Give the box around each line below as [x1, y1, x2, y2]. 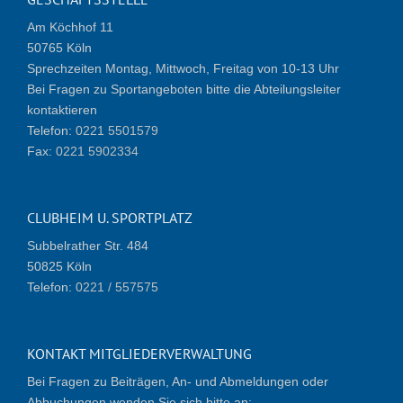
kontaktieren [27, 102, 97, 117]
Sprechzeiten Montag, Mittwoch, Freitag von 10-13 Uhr [27, 60, 339, 76]
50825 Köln [27, 258, 92, 273]
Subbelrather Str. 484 [27, 237, 148, 253]
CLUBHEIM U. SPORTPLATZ [27, 208, 193, 227]
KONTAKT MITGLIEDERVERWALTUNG [27, 344, 252, 363]
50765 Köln [27, 40, 92, 55]
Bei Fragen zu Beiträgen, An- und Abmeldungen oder [27, 373, 328, 389]
